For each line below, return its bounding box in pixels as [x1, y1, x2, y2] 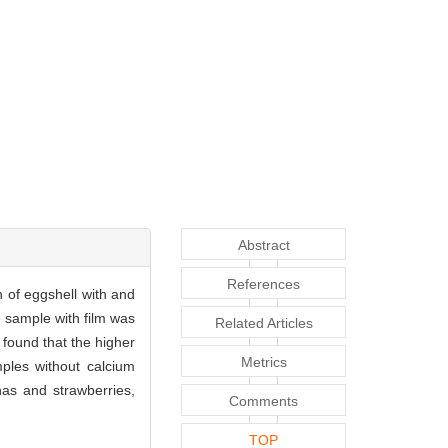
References [227, 276, 300, 293]
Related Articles [214, 315, 313, 332]
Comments [229, 393, 298, 410]
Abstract [237, 237, 290, 254]
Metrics [240, 354, 287, 371]
